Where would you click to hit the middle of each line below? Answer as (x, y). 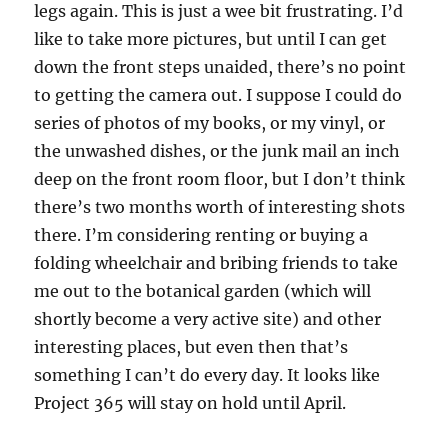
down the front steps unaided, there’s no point (220, 67)
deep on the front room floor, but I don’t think (220, 179)
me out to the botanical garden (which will (203, 291)
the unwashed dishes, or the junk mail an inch (217, 151)
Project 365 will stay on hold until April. (190, 403)
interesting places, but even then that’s (191, 347)
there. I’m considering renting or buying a (201, 235)
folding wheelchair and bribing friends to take (216, 263)
